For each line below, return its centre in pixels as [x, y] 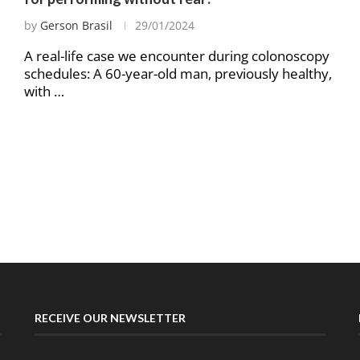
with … [44, 92]
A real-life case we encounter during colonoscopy [176, 56]
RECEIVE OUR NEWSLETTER [110, 318]
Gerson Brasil [76, 26]
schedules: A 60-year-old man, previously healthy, [178, 74]
